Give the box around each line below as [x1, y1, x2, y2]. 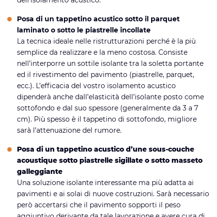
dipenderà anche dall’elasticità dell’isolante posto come [17, 92, 204, 101]
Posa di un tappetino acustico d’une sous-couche [17, 144, 194, 154]
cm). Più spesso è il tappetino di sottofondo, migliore [17, 114, 197, 124]
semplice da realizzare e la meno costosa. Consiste [17, 47, 187, 57]
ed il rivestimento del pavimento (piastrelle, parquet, [17, 70, 194, 79]
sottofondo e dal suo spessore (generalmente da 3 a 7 [17, 103, 198, 112]
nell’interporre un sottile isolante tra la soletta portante [17, 59, 203, 68]
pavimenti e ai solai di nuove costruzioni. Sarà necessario [17, 189, 209, 198]
